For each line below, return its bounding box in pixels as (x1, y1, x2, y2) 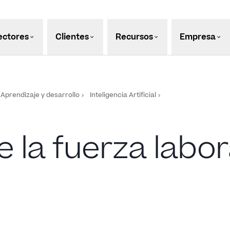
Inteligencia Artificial (90, 90, 156, 100)
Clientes (55, 31, 89, 43)
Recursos (115, 31, 153, 43)
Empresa (179, 31, 216, 43)
